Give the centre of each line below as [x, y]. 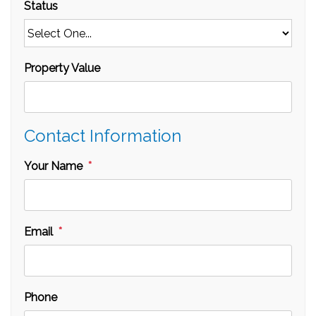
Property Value [62, 68]
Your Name [53, 166]
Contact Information [103, 136]
